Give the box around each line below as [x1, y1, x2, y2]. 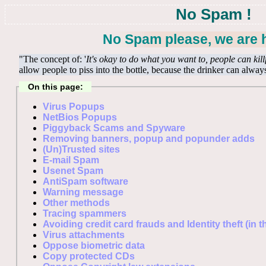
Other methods [43, 197, 110, 208]
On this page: [27, 81, 83, 91]
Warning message [43, 186, 124, 197]
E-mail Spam [43, 154, 100, 165]
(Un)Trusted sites [43, 144, 121, 154]
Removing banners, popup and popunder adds [43, 133, 255, 144]
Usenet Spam [43, 165, 104, 176]
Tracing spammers [43, 208, 127, 218]
